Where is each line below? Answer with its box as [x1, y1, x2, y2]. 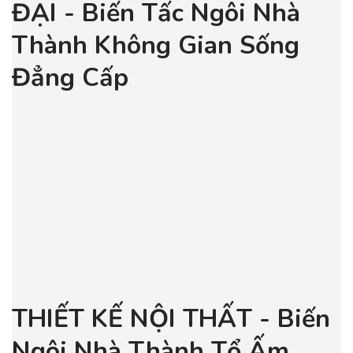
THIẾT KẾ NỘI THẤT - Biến [12, 302, 330, 336]
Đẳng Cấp [12, 61, 128, 95]
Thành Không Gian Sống [12, 28, 299, 62]
